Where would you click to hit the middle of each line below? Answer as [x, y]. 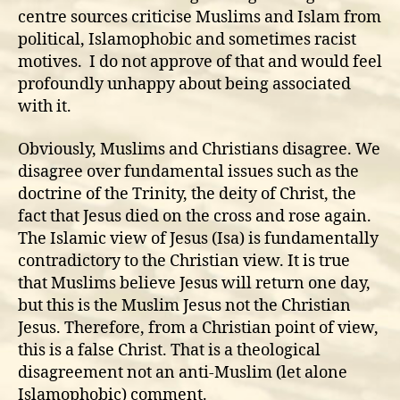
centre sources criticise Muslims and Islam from [200, 17]
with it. [45, 107]
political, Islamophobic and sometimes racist [187, 40]
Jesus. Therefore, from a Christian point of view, [198, 328]
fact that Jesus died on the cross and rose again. [195, 216]
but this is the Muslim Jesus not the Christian [184, 305]
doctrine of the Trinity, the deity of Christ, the [187, 194]
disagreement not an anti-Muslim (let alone [183, 372]
